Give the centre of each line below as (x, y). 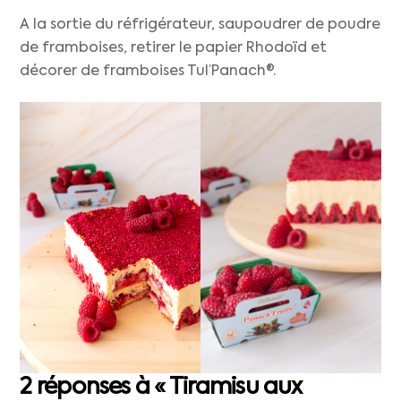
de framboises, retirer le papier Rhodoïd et (174, 49)
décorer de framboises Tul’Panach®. (148, 72)
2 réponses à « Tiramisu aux (161, 387)
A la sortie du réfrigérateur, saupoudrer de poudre (200, 26)
